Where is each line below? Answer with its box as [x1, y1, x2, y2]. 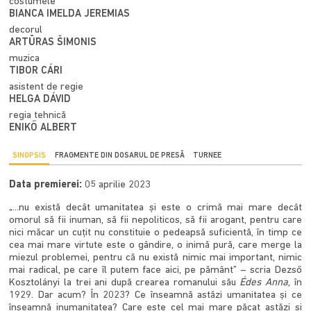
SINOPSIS [12, 151, 47, 160]
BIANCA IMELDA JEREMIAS [9, 8, 131, 19]
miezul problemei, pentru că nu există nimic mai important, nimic [9, 252, 302, 263]
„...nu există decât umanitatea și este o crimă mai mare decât [9, 202, 302, 213]
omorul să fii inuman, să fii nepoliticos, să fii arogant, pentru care [9, 215, 302, 226]
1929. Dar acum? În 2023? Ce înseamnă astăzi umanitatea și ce [9, 289, 302, 301]
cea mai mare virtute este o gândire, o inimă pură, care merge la [9, 239, 302, 251]
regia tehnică [9, 110, 67, 121]
